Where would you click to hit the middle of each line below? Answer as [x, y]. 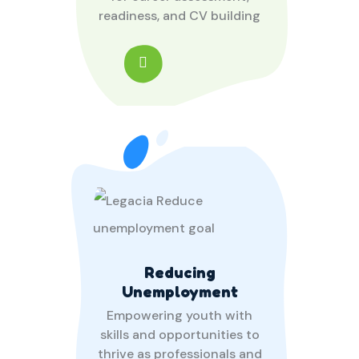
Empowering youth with [179, 315]
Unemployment [179, 291]
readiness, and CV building [179, 15]
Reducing [179, 272]
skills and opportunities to [179, 334]
